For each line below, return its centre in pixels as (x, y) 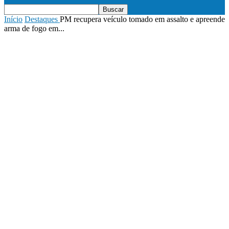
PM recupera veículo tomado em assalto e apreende (142, 19)
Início (13, 19)
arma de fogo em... (34, 29)
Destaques (41, 19)
